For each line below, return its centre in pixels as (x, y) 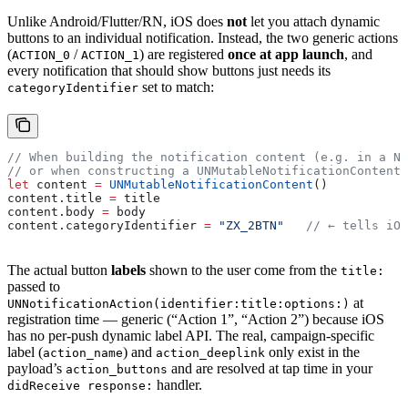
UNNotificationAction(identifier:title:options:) (178, 304)
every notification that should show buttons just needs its (169, 71)
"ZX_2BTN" (248, 226)
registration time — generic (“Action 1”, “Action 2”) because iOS (196, 320)
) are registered (184, 55)
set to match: (176, 87)
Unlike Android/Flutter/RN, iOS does (117, 22)
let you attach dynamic (313, 22)
